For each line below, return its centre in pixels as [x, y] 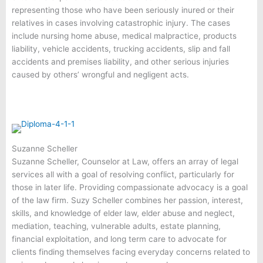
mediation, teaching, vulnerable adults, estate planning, [116, 226]
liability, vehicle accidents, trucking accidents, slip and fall [121, 48]
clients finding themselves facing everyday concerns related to [131, 252]
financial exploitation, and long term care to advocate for [119, 239]
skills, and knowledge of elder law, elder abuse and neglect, [123, 213]
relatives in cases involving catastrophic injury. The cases [121, 23]
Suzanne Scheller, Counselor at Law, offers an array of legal [125, 161]
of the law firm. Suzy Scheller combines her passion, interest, [127, 200]
